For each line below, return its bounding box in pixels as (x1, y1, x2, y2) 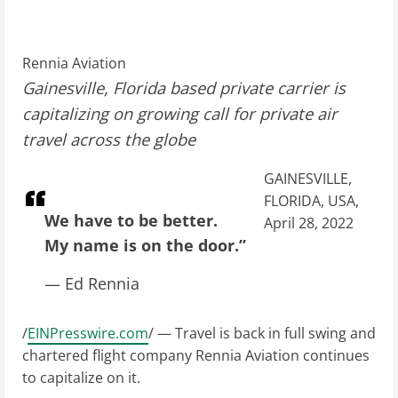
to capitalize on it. (22, 368, 140, 388)
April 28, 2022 (264, 213, 354, 234)
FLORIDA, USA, (264, 191, 359, 211)
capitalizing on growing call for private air (22, 102, 338, 124)
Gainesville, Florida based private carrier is (22, 76, 346, 99)
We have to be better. (44, 210, 218, 232)
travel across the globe (22, 128, 195, 150)
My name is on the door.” (44, 235, 246, 257)
